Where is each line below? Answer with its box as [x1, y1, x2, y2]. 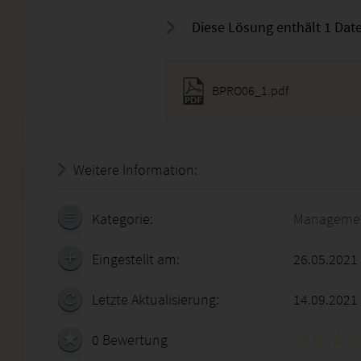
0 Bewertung [92, 330, 168, 349]
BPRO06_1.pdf [211, 82, 288, 98]
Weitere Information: [73, 160, 197, 179]
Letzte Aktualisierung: [92, 290, 219, 309]
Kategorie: [92, 210, 153, 228]
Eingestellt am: [92, 250, 180, 268]
